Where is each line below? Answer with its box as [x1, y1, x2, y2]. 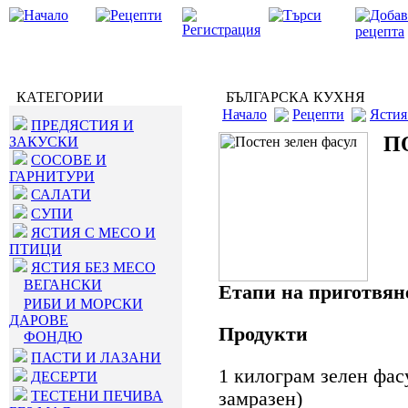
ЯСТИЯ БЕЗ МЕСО [31, 260, 156, 275]
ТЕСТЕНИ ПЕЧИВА [31, 388, 163, 403]
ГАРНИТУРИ [9, 168, 95, 184]
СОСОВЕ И [31, 152, 107, 168]
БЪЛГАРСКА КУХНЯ [219, 89, 365, 105]
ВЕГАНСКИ [24, 277, 102, 292]
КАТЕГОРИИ [9, 89, 104, 105]
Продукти [219, 323, 308, 345]
